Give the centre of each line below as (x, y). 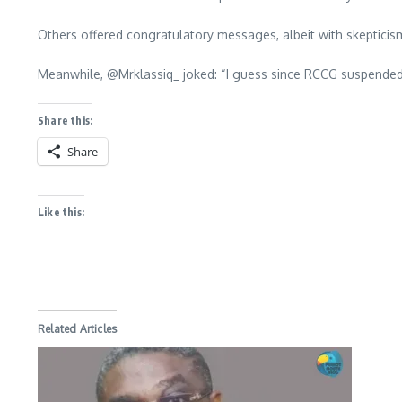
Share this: (66, 121)
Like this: (61, 212)
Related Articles (78, 329)
